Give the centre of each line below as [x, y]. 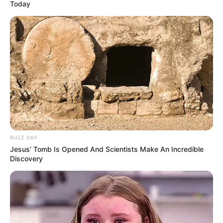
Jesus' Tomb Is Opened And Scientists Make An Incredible [107, 149]
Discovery [26, 159]
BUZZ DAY [24, 138]
